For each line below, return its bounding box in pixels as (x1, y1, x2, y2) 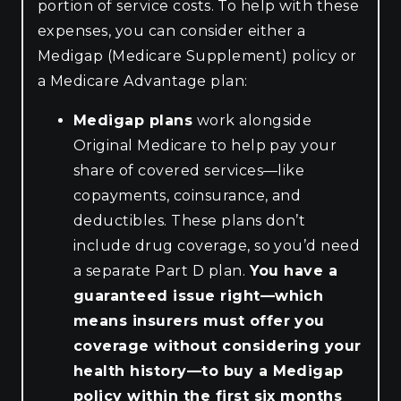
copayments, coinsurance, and (73, 186, 302, 204)
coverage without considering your (73, 337, 362, 354)
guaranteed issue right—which (73, 286, 324, 304)
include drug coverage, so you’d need (73, 236, 361, 254)
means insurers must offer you (73, 311, 325, 329)
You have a (249, 261, 338, 279)
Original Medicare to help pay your (73, 136, 337, 154)
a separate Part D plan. (73, 261, 250, 279)
